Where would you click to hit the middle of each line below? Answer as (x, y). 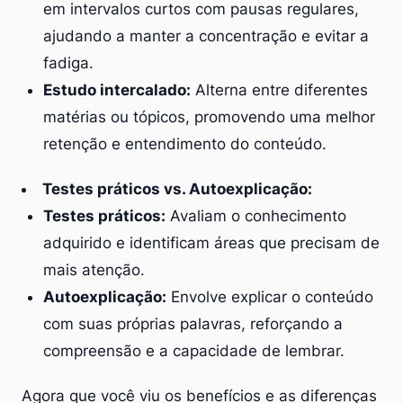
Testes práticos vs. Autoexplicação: (177, 188)
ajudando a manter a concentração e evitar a (206, 36)
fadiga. (68, 63)
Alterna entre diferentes (279, 90)
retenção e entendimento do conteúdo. (185, 143)
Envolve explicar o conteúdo (270, 296)
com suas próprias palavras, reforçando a (193, 323)
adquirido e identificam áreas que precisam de (211, 242)
